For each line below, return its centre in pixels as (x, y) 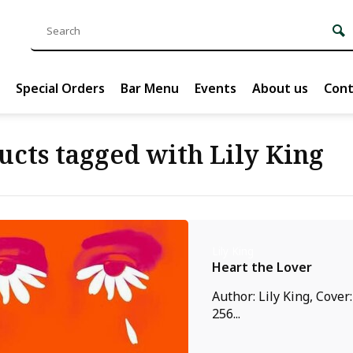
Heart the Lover (262, 267)
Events (216, 88)
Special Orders (60, 88)
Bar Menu (150, 88)
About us (280, 88)
